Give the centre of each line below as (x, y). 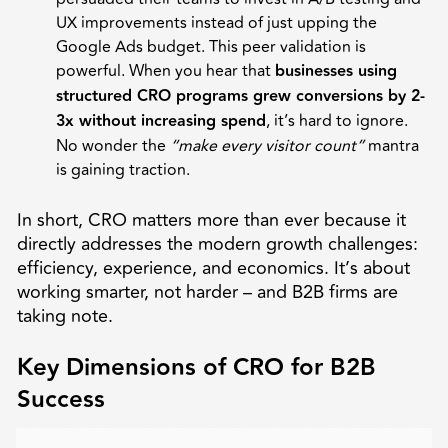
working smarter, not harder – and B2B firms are (207, 291)
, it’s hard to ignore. (337, 120)
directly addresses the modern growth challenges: (217, 243)
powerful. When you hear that (165, 70)
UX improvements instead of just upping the (216, 22)
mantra (391, 145)
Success (60, 399)
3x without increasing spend (161, 121)
